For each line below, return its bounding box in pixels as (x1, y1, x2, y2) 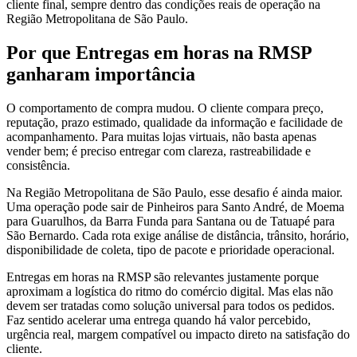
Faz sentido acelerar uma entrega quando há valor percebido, (6, 312, 311, 327)
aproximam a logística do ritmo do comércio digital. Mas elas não (6, 284, 333, 298)
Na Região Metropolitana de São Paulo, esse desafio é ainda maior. (6, 185, 343, 199)
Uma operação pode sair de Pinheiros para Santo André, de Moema (6, 199, 344, 214)
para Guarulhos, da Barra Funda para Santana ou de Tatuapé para (6, 214, 335, 228)
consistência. (6, 158, 70, 172)
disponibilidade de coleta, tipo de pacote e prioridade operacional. (6, 242, 335, 257)
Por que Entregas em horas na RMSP (6, 41, 312, 63)
